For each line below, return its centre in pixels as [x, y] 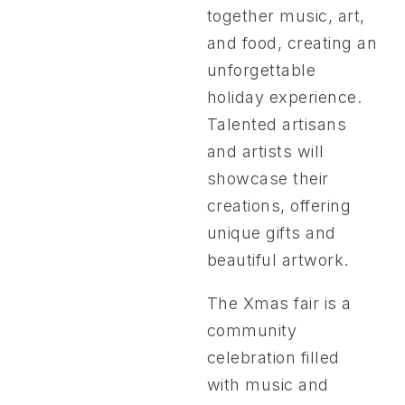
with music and [268, 385]
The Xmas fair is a [279, 304]
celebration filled [273, 358]
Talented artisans [277, 125]
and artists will [265, 152]
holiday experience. [284, 98]
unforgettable [261, 71]
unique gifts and [271, 233]
